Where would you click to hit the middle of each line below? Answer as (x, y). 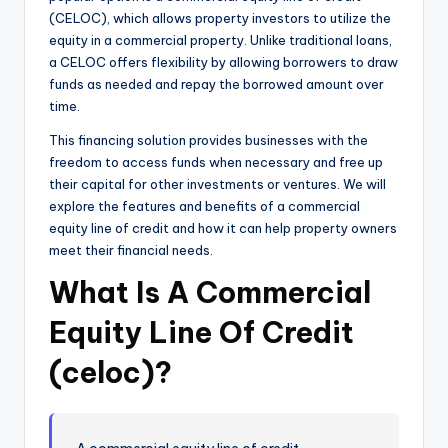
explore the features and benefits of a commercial (204, 206)
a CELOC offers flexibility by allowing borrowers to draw (223, 62)
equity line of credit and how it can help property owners (223, 228)
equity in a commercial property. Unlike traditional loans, (220, 40)
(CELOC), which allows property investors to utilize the (220, 18)
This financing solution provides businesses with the (208, 140)
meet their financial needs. (131, 250)
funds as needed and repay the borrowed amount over (216, 84)
